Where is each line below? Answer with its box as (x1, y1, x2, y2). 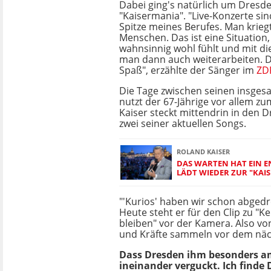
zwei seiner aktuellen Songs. (119, 117, 246, 130)
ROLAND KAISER (177, 146, 230, 156)
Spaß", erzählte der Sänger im (119, 64, 256, 77)
